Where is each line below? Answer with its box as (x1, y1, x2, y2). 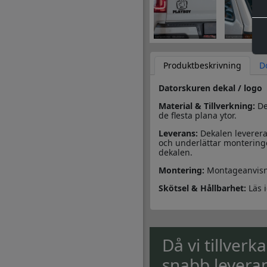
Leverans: (158, 127, 198, 139)
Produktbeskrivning (163, 59, 241, 71)
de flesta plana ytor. (158, 109, 237, 121)
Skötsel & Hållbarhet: (158, 182, 246, 194)
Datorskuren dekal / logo (158, 82, 262, 94)
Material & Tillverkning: (158, 100, 255, 111)
